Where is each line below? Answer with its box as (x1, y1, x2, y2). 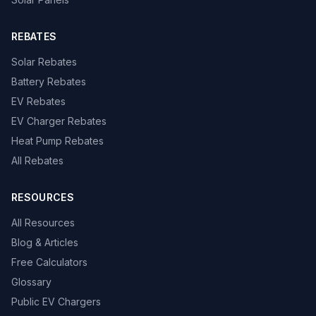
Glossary (11, 276, 51, 288)
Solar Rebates (11, 56, 77, 68)
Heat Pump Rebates (11, 135, 104, 147)
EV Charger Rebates (11, 115, 107, 127)
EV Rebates (11, 95, 66, 107)
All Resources (11, 217, 75, 229)
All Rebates (11, 154, 63, 166)
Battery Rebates (11, 75, 86, 87)
